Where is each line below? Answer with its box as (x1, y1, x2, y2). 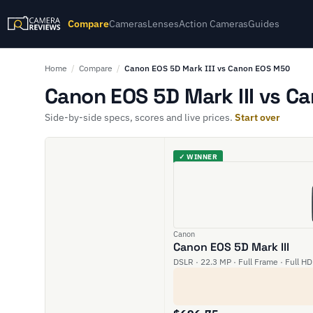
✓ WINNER (179, 152, 217, 161)
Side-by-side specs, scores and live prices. (45, 111, 235, 124)
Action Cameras (179, 17, 249, 30)
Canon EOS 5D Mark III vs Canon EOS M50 (124, 63, 290, 73)
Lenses (147, 17, 180, 30)
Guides (248, 17, 280, 30)
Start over (235, 111, 280, 124)
